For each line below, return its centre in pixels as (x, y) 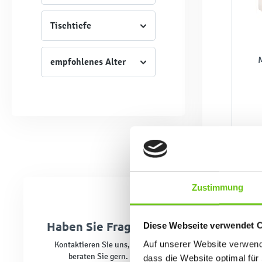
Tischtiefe (71, 25)
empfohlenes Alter (88, 62)
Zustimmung (218, 187)
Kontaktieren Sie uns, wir (98, 244)
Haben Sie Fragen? (98, 226)
